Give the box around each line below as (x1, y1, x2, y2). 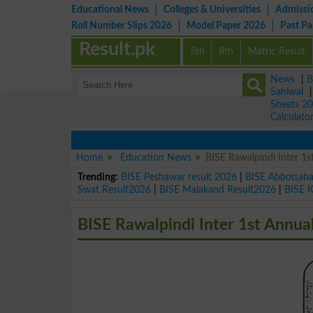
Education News (119, 152, 191, 163)
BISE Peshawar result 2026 (121, 171, 238, 182)
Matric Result (248, 46, 306, 57)
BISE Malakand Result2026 (159, 184, 277, 195)
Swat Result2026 (78, 184, 152, 195)
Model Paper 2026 (187, 20, 265, 31)
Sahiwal (270, 87, 303, 97)
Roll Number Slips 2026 (71, 20, 172, 31)
